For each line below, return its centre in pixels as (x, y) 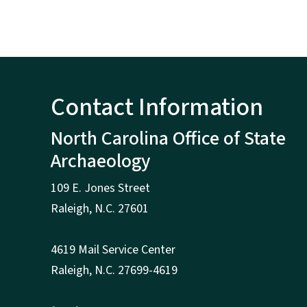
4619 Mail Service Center (114, 250)
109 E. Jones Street (102, 188)
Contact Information (157, 108)
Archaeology (100, 161)
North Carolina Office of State (168, 139)
